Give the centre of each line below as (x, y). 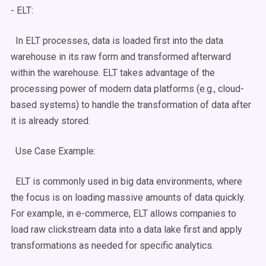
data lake (162, 229)
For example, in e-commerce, (72, 213)
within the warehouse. (57, 73)
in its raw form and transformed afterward (144, 57)
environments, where (198, 181)
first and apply (212, 229)
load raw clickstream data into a (77, 229)
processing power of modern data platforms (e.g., (114, 89)
